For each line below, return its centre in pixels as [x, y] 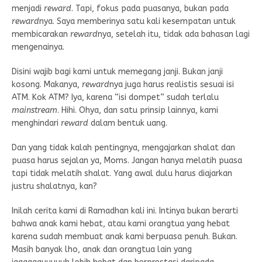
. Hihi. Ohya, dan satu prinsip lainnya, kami [138, 110]
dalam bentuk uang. [128, 123]
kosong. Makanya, [47, 84]
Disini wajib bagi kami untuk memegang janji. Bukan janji [117, 71]
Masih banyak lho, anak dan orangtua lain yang [102, 249]
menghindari [36, 123]
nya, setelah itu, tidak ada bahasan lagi [174, 34]
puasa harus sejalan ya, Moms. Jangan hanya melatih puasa [127, 160]
